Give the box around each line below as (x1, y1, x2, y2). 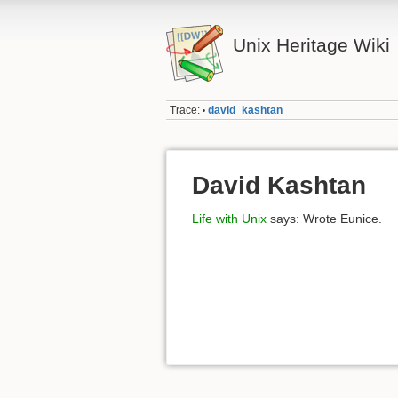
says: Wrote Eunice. (267, 211, 382, 227)
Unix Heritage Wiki (232, 35, 390, 55)
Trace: (170, 104, 201, 117)
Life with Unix (192, 211, 267, 227)
